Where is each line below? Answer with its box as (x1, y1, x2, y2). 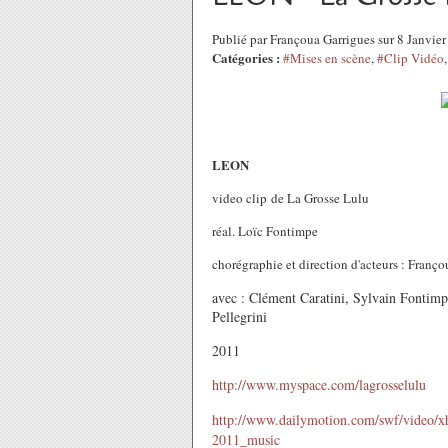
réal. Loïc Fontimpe (212, 222, 318, 240)
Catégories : (212, 48, 280, 67)
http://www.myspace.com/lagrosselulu (212, 375, 426, 394)
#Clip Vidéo (377, 49, 444, 67)
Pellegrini (212, 307, 267, 326)
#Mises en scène (283, 49, 371, 67)
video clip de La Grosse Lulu (212, 189, 369, 207)
